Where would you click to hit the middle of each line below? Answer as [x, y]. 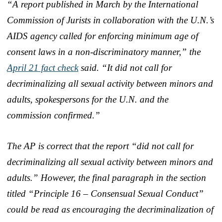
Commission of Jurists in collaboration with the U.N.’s [111, 20]
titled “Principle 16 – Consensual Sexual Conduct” [105, 193]
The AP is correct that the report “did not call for [100, 146]
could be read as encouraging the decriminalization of [110, 209]
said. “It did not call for [125, 67]
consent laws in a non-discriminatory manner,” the [104, 52]
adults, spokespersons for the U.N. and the [88, 99]
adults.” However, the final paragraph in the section [107, 177]
